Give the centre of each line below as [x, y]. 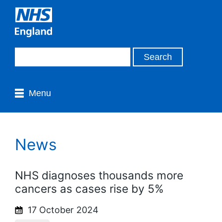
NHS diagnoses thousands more [99, 175]
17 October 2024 [62, 210]
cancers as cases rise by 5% [89, 188]
